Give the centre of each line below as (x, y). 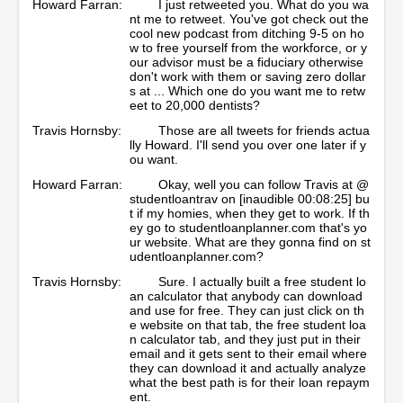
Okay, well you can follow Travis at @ (264, 184)
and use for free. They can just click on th (247, 310)
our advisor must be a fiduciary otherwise (246, 62)
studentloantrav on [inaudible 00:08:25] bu (250, 198)
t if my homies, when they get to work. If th (250, 213)
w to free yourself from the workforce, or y (248, 47)
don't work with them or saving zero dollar (248, 76)
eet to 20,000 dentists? (195, 105)
